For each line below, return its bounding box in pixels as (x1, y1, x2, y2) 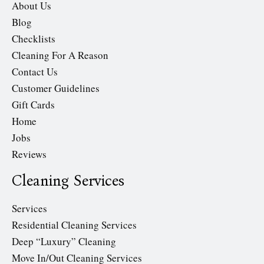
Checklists (12, 32, 55, 46)
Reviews (12, 147, 47, 161)
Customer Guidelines (12, 81, 100, 95)
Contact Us (12, 65, 58, 79)
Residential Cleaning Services (12, 218, 137, 232)
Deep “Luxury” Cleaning (12, 235, 116, 249)
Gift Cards (12, 98, 55, 112)
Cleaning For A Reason (12, 48, 108, 62)
